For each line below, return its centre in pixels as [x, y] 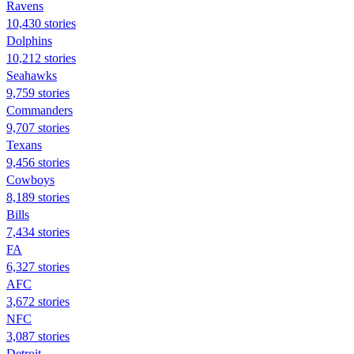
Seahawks [32, 75]
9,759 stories [38, 92]
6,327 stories [38, 266]
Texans [24, 145]
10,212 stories [41, 58]
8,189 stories [38, 197]
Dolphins [29, 40]
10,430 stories [41, 23]
